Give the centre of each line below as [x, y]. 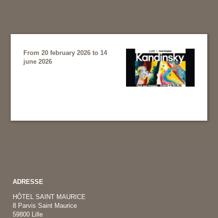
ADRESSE [28, 182]
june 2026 [38, 62]
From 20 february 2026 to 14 [65, 53]
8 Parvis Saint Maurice [45, 206]
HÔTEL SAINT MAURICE [49, 197]
